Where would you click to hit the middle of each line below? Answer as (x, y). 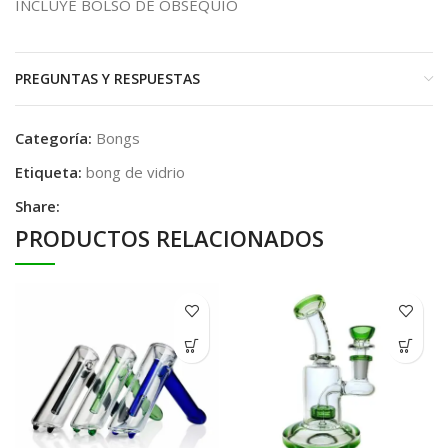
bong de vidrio (135, 172)
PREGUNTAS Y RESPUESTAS (107, 78)
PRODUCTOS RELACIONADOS (169, 238)
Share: (37, 206)
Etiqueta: (48, 172)
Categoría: (53, 138)
